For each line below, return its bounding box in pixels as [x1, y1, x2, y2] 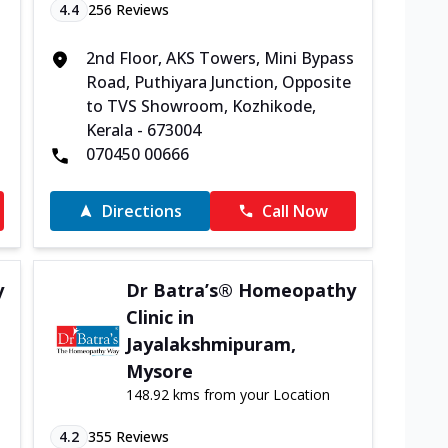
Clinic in [126, 305, 195, 329]
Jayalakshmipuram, [126, 332, 297, 356]
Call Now [262, 200, 329, 222]
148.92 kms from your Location [126, 385, 331, 404]
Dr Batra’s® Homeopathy [126, 278, 357, 302]
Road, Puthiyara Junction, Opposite [85, 71, 351, 93]
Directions [101, 200, 182, 222]
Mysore [126, 359, 194, 383]
